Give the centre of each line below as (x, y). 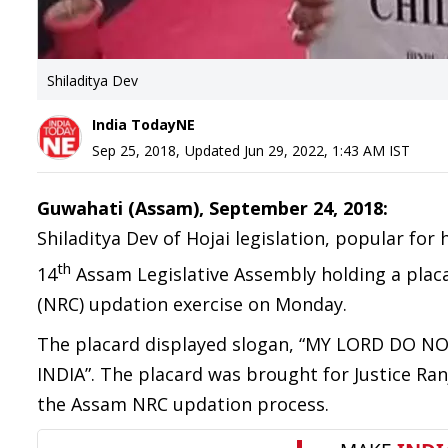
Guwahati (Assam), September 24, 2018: (212, 208)
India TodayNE (143, 124)
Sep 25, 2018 (134, 150)
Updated (214, 150)
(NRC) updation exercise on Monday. (192, 304)
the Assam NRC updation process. (183, 404)
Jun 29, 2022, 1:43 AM (314, 150)
